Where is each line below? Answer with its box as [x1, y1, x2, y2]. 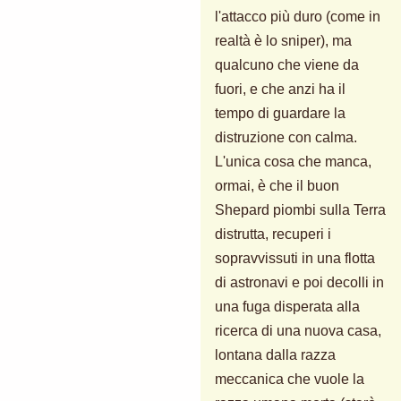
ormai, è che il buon [215, 177, 339, 193]
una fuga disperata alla [215, 298, 360, 314]
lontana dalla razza [215, 346, 336, 363]
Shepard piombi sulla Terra [215, 201, 386, 218]
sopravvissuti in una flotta [215, 250, 375, 266]
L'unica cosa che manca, [215, 153, 371, 169]
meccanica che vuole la [215, 371, 364, 387]
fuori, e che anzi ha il [215, 81, 346, 97]
